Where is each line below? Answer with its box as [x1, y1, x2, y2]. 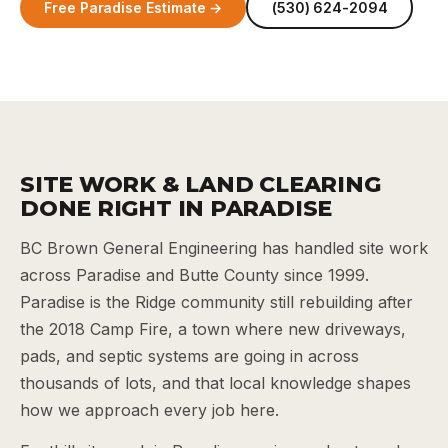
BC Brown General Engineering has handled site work [20, 238, 428, 258]
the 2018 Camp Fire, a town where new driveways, [20, 319, 406, 339]
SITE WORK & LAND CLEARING [20, 171, 381, 198]
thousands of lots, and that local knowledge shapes [20, 373, 411, 393]
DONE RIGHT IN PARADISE [20, 195, 333, 222]
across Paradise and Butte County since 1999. [20, 265, 369, 285]
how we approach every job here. [20, 400, 279, 420]
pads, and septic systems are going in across [20, 346, 359, 366]
